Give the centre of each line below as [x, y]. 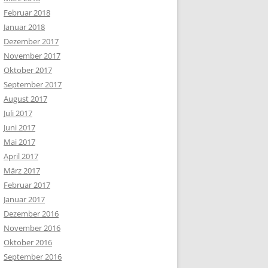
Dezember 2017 [31, 41]
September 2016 [33, 257]
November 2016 [32, 228]
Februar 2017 [27, 185]
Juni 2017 [19, 127]
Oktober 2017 [28, 70]
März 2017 [22, 170]
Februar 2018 [27, 13]
